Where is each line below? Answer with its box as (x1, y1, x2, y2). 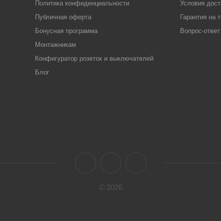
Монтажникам (35, 41, 76, 48)
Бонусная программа (35, 27, 98, 35)
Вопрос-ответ (180, 27, 220, 35)
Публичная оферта (35, 13, 91, 21)
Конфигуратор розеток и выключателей (35, 55, 153, 62)
